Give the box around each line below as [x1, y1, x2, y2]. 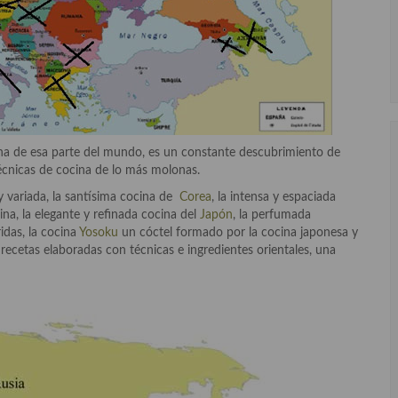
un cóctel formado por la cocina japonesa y [118, 226, 358, 239]
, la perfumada [233, 208, 311, 221]
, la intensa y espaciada [211, 190, 336, 203]
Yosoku [79, 226, 118, 239]
